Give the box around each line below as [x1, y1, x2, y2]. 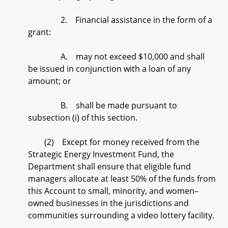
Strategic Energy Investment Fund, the [28, 149, 174, 160]
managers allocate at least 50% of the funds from [28, 173, 216, 184]
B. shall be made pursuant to [28, 100, 177, 111]
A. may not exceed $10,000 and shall [28, 51, 205, 62]
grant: [28, 26, 51, 38]
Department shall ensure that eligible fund [28, 161, 191, 172]
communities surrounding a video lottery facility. [28, 210, 214, 221]
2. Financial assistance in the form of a [28, 14, 212, 25]
